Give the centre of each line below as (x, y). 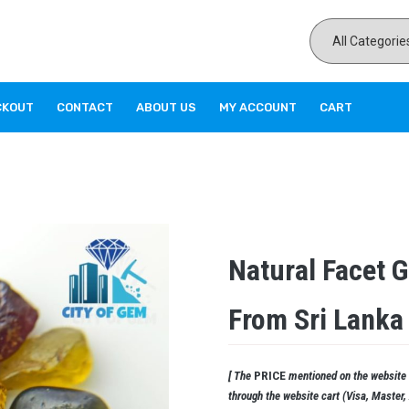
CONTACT (84, 108)
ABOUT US (166, 108)
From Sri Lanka (316, 320)
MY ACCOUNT (257, 108)
